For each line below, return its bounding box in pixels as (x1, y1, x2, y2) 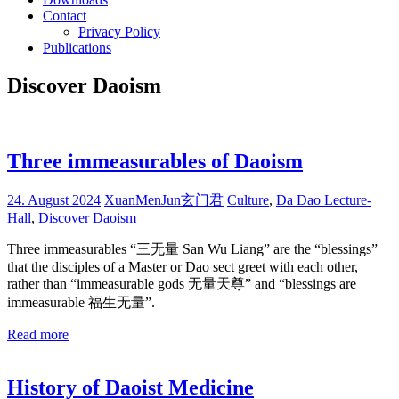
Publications (43, 39, 111, 55)
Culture (227, 191, 269, 208)
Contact (43, 7, 86, 23)
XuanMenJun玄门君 (104, 191, 224, 208)
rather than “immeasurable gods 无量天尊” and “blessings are (7, 275, 356, 291)
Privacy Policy (78, 23, 160, 39)
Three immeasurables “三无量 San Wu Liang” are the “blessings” (7, 240, 378, 256)
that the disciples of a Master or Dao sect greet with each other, (7, 258, 358, 274)
